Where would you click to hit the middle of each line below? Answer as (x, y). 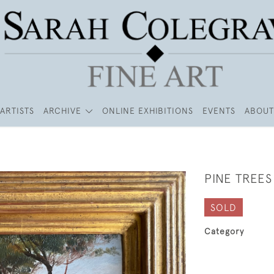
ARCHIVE (63, 111)
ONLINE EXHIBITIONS (147, 111)
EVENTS (219, 111)
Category (224, 231)
